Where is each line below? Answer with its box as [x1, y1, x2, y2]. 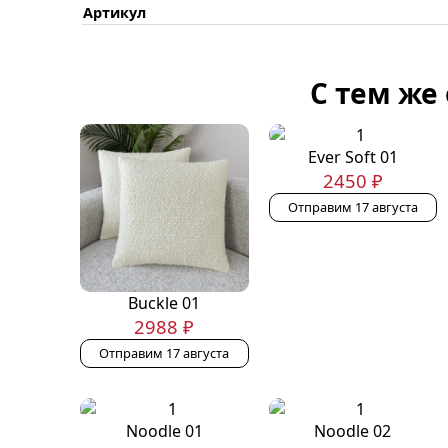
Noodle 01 [125, 420, 203, 443]
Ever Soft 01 [307, 145, 398, 168]
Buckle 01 [128, 292, 201, 315]
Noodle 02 [314, 420, 392, 443]
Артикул [83, 2, 146, 22]
